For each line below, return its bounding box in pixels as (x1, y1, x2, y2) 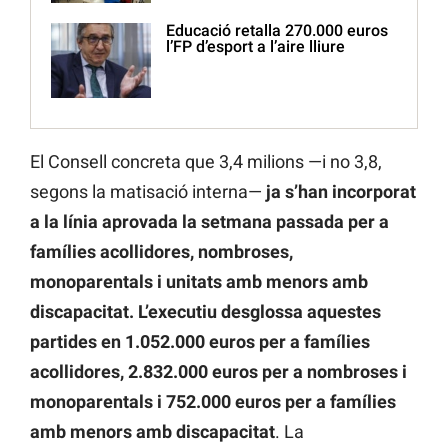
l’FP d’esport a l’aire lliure (166, 37, 345, 57)
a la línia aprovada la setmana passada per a (30, 211, 389, 233)
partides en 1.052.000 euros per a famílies (30, 331, 370, 353)
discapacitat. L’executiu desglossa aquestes (30, 301, 381, 323)
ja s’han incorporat (266, 181, 416, 203)
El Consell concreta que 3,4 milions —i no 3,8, (30, 151, 382, 173)
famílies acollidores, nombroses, (30, 241, 293, 263)
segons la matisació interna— (30, 181, 266, 203)
